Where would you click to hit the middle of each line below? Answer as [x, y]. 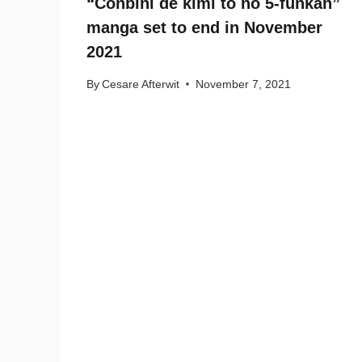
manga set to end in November [204, 28]
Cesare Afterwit [141, 84]
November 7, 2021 [244, 84]
